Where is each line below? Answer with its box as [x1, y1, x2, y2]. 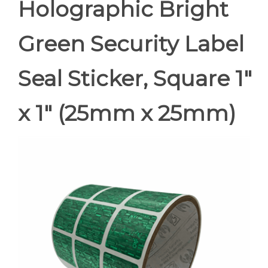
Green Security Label [18, 31, 244, 57]
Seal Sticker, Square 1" [18, 65, 252, 92]
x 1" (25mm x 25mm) [18, 100, 236, 126]
